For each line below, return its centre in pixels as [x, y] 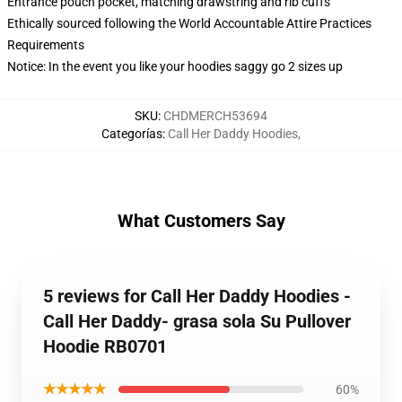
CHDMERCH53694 [215, 116]
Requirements [46, 45]
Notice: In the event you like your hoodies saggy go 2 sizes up [175, 66]
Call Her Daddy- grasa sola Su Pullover [197, 321]
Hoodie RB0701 [105, 346]
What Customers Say [201, 221]
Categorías [132, 134]
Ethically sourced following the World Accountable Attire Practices [189, 23]
